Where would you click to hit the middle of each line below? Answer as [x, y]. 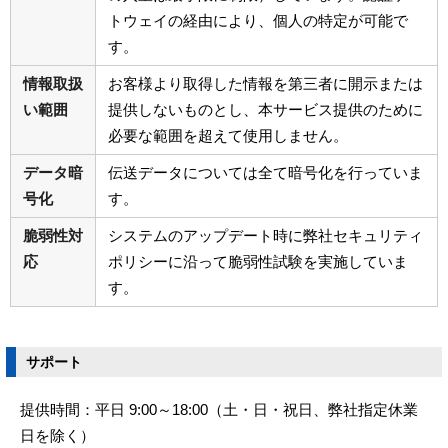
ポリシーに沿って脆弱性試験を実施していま [258, 262]
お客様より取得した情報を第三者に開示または [265, 84]
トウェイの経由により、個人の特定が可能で [258, 21]
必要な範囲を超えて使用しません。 [228, 136]
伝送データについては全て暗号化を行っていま [265, 173]
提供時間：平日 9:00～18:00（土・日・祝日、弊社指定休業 [219, 410]
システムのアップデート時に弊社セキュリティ [265, 236]
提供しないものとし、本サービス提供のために [265, 110]
